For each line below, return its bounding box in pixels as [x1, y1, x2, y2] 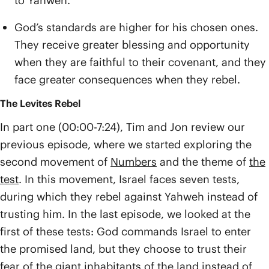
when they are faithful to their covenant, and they [14, 55, 266, 69]
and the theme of [157, 155, 249, 169]
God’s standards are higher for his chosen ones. [14, 20, 258, 34]
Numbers [110, 155, 157, 169]
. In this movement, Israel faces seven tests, [19, 172, 240, 186]
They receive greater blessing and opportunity [14, 38, 250, 52]
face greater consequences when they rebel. [14, 73, 240, 86]
